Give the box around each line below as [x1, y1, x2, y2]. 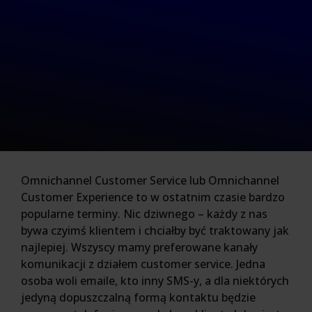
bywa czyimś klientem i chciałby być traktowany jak [21, 223, 289, 238]
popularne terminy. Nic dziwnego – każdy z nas [21, 206, 267, 221]
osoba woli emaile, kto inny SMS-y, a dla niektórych [21, 273, 289, 288]
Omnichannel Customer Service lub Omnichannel [21, 173, 279, 188]
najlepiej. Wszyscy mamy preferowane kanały [21, 240, 258, 255]
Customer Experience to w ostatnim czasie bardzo [21, 189, 285, 205]
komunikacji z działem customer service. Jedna [21, 256, 265, 272]
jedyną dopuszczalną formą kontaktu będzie [21, 290, 256, 305]
